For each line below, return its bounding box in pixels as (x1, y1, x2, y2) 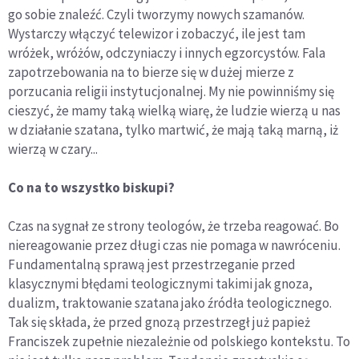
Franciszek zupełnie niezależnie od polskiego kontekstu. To (8, 333, 350, 351)
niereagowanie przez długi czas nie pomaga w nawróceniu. (8, 236, 341, 255)
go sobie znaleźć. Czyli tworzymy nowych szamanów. (8, 6, 305, 24)
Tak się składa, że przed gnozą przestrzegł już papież (8, 313, 310, 332)
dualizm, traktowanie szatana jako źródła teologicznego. (8, 294, 332, 313)
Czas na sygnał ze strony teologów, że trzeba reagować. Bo (8, 217, 339, 236)
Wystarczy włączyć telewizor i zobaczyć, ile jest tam (8, 25, 305, 43)
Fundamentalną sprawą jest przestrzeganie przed (8, 256, 296, 274)
